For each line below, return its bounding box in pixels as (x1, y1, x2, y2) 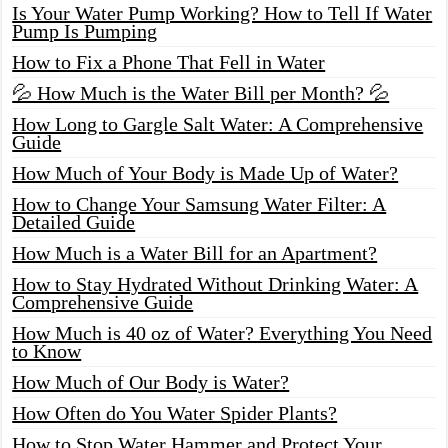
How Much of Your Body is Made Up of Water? (12, 161, 399, 184)
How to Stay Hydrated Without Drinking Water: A (12, 272, 419, 295)
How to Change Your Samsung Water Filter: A (12, 192, 387, 215)
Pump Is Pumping (12, 19, 158, 42)
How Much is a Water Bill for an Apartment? (12, 241, 378, 264)
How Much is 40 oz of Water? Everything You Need (12, 321, 433, 344)
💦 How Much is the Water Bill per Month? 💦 (12, 81, 390, 104)
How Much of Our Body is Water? (12, 370, 290, 393)
